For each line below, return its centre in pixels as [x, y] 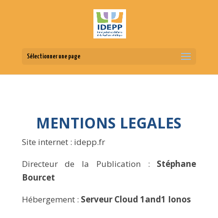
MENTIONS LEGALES [109, 123]
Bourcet [38, 177]
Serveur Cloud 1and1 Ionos [136, 199]
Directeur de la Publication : [89, 164]
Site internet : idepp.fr [63, 142]
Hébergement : [51, 199]
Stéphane [177, 164]
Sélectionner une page [53, 57]
